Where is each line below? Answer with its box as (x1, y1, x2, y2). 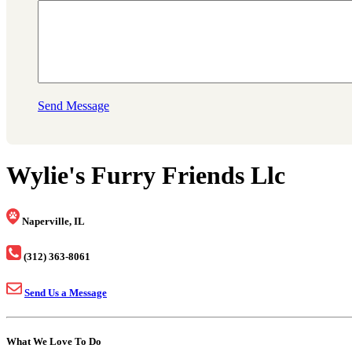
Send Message (38, 99, 109, 113)
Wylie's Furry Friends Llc (6, 161, 285, 190)
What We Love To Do (6, 335, 101, 348)
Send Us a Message (24, 287, 107, 299)
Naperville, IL (22, 214, 85, 227)
